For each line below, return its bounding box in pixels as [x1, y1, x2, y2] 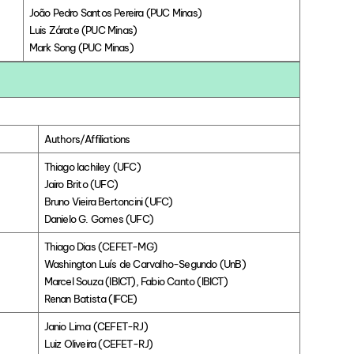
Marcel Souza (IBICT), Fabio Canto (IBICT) [43, 275, 228, 288]
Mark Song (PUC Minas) [28, 41, 134, 55]
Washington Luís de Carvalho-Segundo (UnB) [43, 258, 246, 271]
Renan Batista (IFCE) [43, 292, 137, 306]
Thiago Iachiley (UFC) [43, 160, 141, 174]
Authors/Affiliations [43, 133, 130, 146]
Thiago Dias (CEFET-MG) [43, 240, 158, 254]
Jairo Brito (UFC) [43, 178, 119, 191]
